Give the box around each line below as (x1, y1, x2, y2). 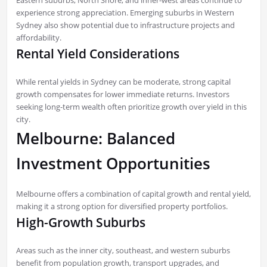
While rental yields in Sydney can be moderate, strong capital (15, 76, 231, 87)
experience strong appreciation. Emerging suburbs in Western (15, 7, 234, 18)
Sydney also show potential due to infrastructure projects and (15, 19, 235, 30)
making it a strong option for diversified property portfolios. (15, 200, 228, 212)
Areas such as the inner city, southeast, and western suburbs (15, 244, 230, 256)
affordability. (15, 32, 61, 43)
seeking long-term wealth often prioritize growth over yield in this (15, 101, 247, 112)
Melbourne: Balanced (15, 127, 175, 149)
